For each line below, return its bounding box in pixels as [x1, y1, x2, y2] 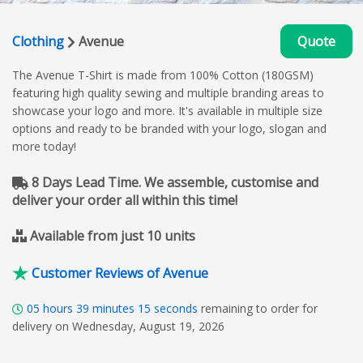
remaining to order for [201, 300, 318, 316]
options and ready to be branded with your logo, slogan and [12, 120, 327, 136]
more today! [12, 138, 76, 154]
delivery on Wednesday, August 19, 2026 [12, 318, 224, 334]
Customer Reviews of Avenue [32, 263, 208, 282]
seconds [151, 300, 201, 316]
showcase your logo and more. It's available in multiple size [12, 102, 322, 118]
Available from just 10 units [30, 226, 195, 245]
